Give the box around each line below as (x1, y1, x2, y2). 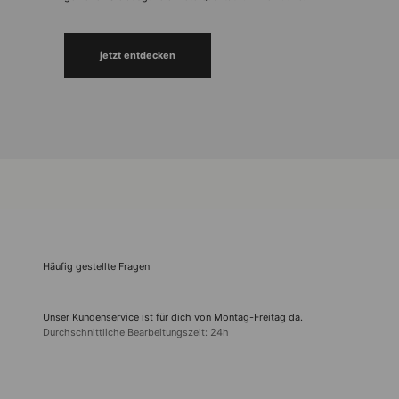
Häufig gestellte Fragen (43, 259, 150, 273)
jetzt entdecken (100, 48, 175, 61)
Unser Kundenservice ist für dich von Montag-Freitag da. (43, 310, 303, 323)
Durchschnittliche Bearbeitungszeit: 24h (43, 325, 229, 338)
